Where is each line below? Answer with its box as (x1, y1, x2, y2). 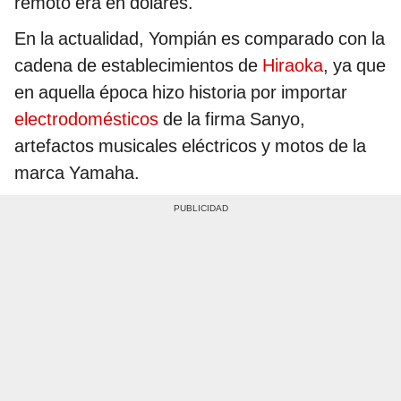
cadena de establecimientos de (14, 54, 262, 76)
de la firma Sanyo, (158, 107, 305, 130)
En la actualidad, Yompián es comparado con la (14, 27, 385, 49)
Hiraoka (262, 54, 323, 76)
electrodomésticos (14, 107, 158, 130)
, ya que (323, 54, 386, 76)
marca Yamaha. (14, 161, 140, 183)
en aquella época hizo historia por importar (14, 81, 347, 103)
